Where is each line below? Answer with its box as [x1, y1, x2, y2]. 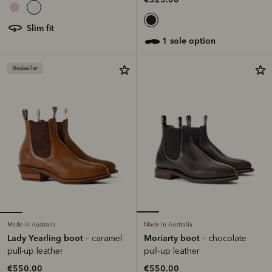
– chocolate [202, 233, 246, 243]
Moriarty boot [144, 232, 202, 243]
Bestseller [12, 64, 38, 72]
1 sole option [168, 35, 216, 46]
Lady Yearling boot [7, 232, 86, 243]
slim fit [32, 22, 54, 33]
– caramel [86, 233, 122, 243]
